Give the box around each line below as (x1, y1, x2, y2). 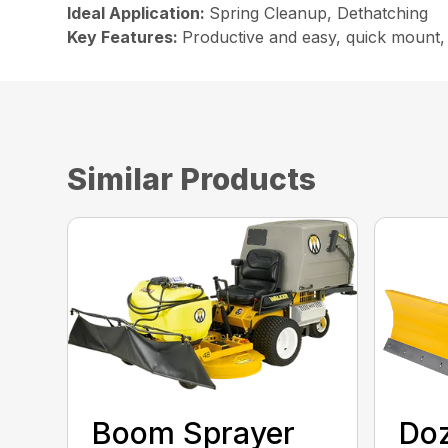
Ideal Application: (67, 3, 210, 23)
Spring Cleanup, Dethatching (209, 3, 429, 23)
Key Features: (67, 27, 183, 47)
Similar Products (67, 161, 317, 197)
